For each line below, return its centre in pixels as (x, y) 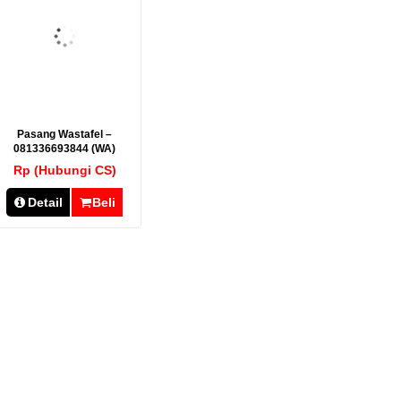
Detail (45, 202)
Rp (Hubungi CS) (64, 170)
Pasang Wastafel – (65, 134)
